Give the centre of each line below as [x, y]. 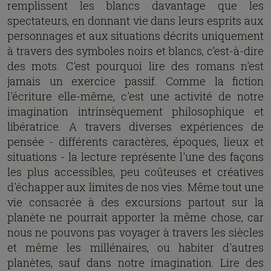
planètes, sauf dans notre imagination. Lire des [135, 263]
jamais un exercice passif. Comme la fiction [135, 81]
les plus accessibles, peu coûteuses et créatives [135, 172]
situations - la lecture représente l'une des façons [135, 157]
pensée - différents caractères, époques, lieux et [135, 142]
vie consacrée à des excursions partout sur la [135, 202]
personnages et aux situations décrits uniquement [135, 36]
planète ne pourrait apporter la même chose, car [135, 217]
